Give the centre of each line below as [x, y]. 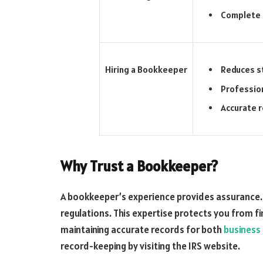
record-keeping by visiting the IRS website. [150, 246]
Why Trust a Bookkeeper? [139, 166]
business [242, 229]
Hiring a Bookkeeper [146, 69]
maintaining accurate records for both [142, 229]
